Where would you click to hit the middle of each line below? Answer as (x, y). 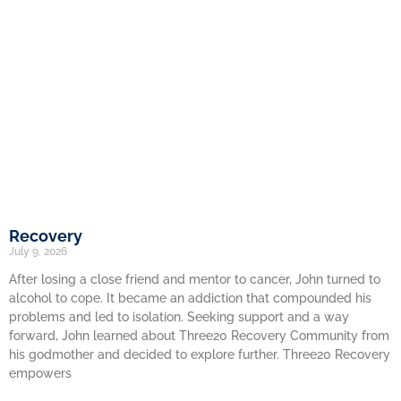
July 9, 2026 (38, 252)
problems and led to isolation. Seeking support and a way (179, 317)
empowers (40, 373)
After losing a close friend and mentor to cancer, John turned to (195, 279)
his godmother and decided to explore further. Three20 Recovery (200, 354)
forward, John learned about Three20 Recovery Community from (199, 336)
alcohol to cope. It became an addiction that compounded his (190, 298)
